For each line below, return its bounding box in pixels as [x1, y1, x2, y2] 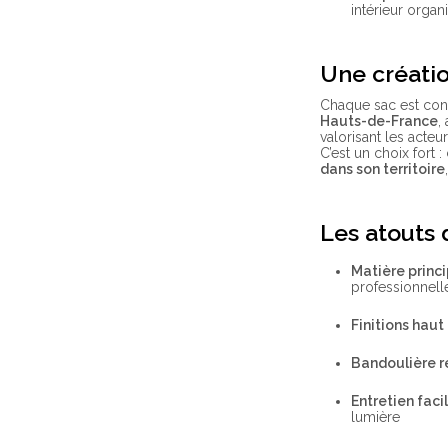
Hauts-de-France [320, 113, 439, 130]
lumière [351, 408, 400, 425]
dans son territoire [320, 161, 446, 178]
